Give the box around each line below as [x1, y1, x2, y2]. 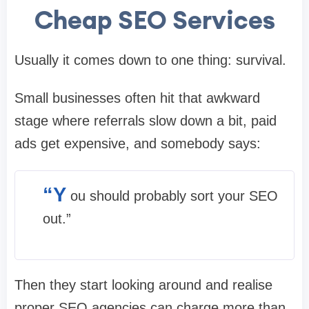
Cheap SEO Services [34, 3, 275, 36]
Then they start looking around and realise [14, 277, 272, 292]
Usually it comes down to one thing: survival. [14, 52, 286, 68]
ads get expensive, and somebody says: [14, 135, 261, 151]
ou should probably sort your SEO [70, 188, 278, 203]
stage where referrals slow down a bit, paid [14, 112, 277, 128]
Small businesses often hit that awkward [14, 90, 260, 106]
